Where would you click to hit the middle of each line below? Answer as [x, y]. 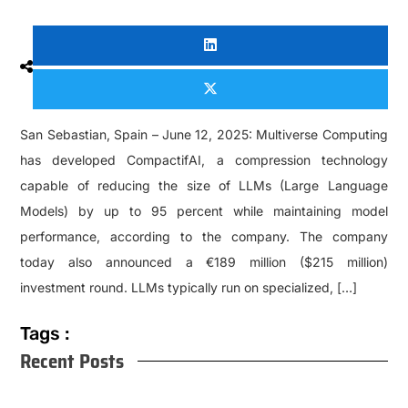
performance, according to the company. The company [204, 237]
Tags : [45, 334]
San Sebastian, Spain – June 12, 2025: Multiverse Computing [204, 135]
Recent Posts [72, 362]
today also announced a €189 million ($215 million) [204, 262]
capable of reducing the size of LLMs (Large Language [204, 186]
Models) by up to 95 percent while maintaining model [204, 211]
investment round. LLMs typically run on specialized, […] [189, 288]
